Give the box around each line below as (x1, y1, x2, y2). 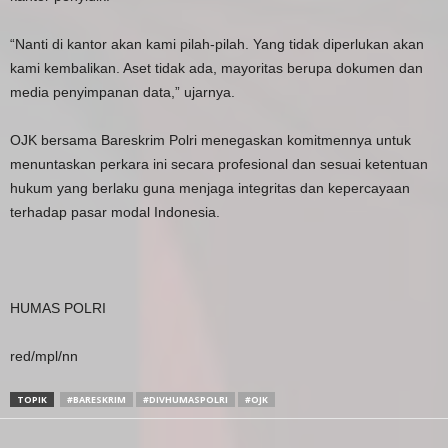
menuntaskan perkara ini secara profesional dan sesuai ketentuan (10, 156, 428, 173)
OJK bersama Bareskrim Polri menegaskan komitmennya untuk (10, 132, 411, 149)
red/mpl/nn (10, 348, 78, 365)
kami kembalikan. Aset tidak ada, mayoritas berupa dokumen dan (10, 60, 423, 77)
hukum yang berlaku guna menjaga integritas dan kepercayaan (10, 180, 410, 197)
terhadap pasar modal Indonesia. (10, 204, 220, 221)
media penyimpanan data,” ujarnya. (10, 84, 235, 101)
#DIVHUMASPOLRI (143, 393, 228, 407)
